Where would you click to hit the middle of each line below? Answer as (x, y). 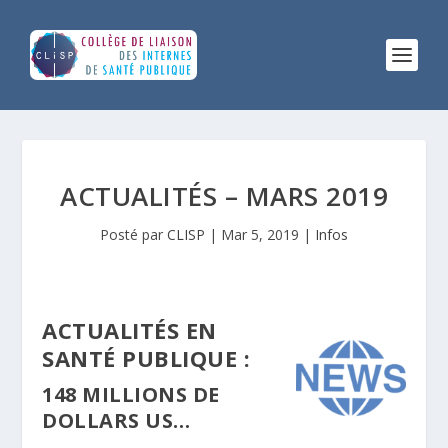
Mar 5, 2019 (260, 234)
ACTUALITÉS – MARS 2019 (224, 196)
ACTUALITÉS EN (129, 330)
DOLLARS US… (119, 420)
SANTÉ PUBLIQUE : (146, 358)
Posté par (133, 234)
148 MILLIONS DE (131, 394)
